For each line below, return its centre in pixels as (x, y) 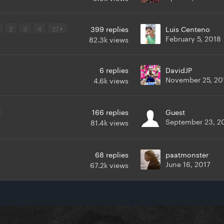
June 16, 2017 (188, 164)
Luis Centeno (188, 29)
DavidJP (179, 70)
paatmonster (187, 154)
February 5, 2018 (193, 38)
